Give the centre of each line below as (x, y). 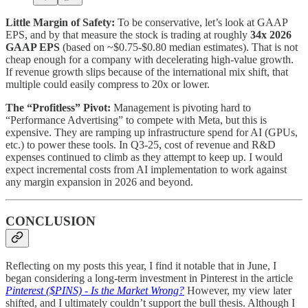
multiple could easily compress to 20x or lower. (108, 84)
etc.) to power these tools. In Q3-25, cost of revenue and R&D (141, 144)
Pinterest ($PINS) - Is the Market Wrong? (95, 291)
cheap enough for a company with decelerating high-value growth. (150, 59)
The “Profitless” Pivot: (58, 107)
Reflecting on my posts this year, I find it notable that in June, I (141, 266)
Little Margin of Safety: (60, 22)
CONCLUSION (51, 221)
